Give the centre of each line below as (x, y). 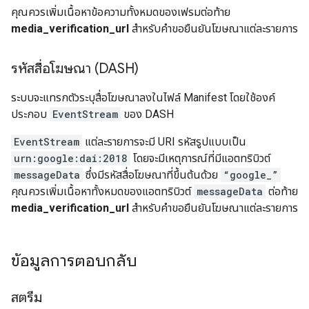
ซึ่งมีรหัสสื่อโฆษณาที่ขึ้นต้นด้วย (152, 175)
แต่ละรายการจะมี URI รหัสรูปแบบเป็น (164, 142)
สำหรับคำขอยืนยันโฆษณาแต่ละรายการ (213, 208)
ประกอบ (30, 114)
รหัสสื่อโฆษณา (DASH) (75, 69)
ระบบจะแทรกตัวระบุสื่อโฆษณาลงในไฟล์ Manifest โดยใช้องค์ (143, 98)
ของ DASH (147, 114)
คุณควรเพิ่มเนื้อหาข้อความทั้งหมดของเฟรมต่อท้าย (121, 12)
